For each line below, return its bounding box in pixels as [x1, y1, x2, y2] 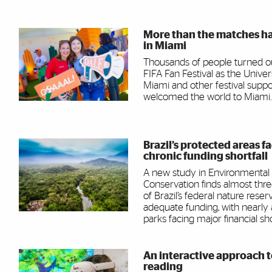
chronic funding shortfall [143, 151, 268, 163]
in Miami [143, 41, 187, 52]
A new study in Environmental [143, 168, 270, 178]
